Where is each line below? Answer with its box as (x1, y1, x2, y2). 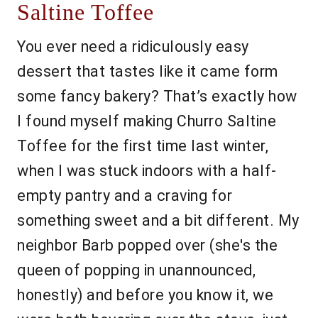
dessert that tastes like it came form (17, 62, 278, 81)
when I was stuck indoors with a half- (17, 162, 277, 180)
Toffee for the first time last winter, (17, 137, 268, 155)
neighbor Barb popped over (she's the (17, 236, 278, 255)
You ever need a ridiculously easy (17, 38, 249, 56)
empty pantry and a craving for (17, 187, 232, 205)
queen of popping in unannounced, (17, 261, 256, 280)
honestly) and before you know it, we (17, 286, 273, 305)
